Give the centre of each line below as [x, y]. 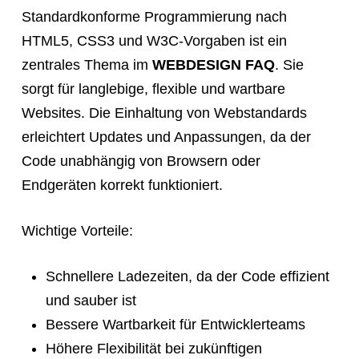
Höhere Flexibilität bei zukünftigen [153, 349]
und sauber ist [91, 301]
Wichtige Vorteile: [77, 231]
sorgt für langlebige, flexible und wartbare [153, 89]
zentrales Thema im [87, 65]
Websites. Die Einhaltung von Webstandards [164, 113]
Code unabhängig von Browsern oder [141, 161]
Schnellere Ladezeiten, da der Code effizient [187, 277]
